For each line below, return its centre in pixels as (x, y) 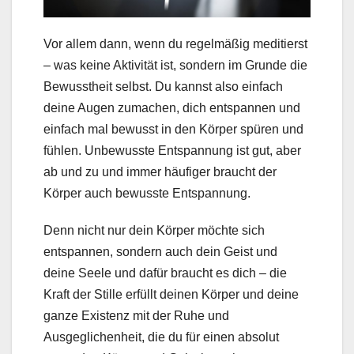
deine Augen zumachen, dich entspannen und (172, 107)
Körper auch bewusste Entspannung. (147, 193)
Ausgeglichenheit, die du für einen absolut (161, 337)
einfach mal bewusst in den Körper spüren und (173, 129)
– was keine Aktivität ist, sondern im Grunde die (175, 65)
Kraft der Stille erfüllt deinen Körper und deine (171, 294)
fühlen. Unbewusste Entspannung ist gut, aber (172, 150)
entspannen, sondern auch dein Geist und (160, 251)
